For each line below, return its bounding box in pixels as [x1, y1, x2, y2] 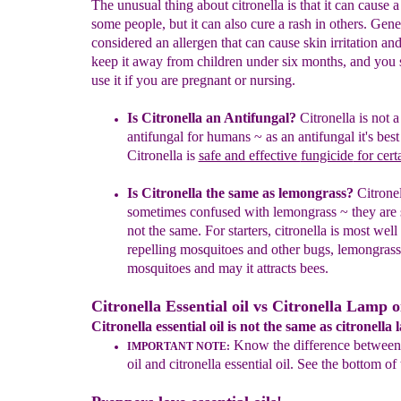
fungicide [300, 148, 354, 163]
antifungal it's [297, 129, 377, 144]
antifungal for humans [126, 129, 251, 144]
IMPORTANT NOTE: [126, 340, 230, 353]
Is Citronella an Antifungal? [126, 110, 296, 125]
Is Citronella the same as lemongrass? [126, 185, 357, 200]
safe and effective [198, 148, 301, 163]
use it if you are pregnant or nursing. [90, 73, 295, 88]
